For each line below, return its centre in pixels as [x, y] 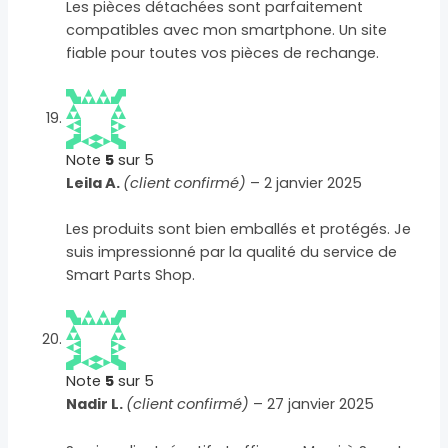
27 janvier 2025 [321, 404]
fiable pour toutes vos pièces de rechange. [223, 53]
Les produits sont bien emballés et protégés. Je [239, 229]
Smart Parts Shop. [131, 275]
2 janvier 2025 [313, 182]
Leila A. [95, 182]
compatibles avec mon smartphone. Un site [227, 30]
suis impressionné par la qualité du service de [232, 252]
